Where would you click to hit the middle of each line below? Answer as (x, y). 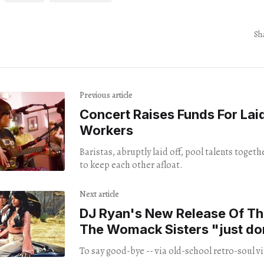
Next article (99, 194)
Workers (106, 130)
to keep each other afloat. (131, 165)
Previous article (106, 95)
